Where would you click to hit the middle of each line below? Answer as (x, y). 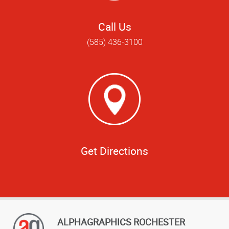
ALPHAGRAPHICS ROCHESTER (121, 222)
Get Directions (114, 151)
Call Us (114, 26)
